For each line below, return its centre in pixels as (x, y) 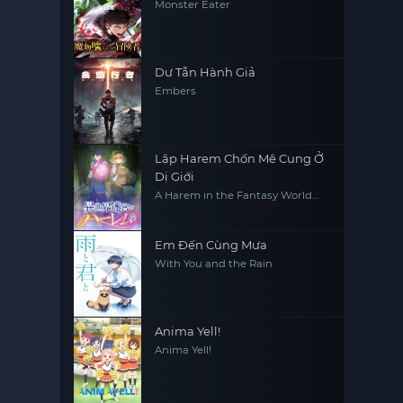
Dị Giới (175, 177)
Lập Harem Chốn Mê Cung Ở (240, 159)
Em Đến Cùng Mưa (211, 245)
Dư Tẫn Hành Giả (206, 72)
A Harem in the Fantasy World (234, 196)
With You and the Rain (214, 264)
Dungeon (180, 207)
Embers (176, 91)
